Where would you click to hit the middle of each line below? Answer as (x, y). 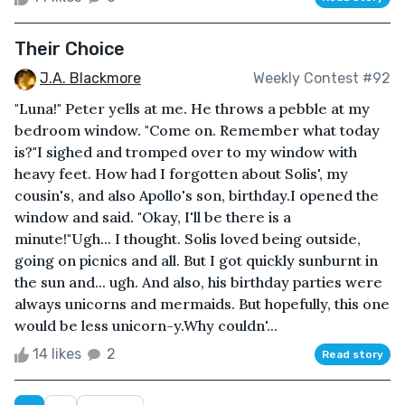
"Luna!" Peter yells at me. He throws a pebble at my (192, 108)
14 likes (57, 353)
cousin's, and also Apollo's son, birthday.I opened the (197, 195)
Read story (353, 354)
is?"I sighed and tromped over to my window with (186, 151)
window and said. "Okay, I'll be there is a (153, 217)
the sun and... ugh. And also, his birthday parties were (198, 282)
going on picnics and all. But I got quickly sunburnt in (196, 260)
